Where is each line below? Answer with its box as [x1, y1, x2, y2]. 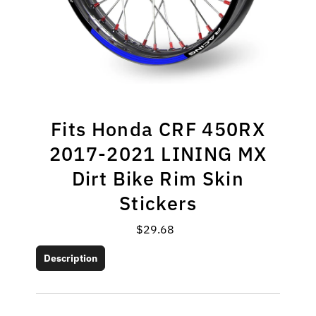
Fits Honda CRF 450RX [50, 116, 266, 142]
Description [44, 252, 98, 265]
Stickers [119, 190, 197, 216]
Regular [157, 222, 200, 237]
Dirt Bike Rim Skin [71, 166, 245, 191]
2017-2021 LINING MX [49, 141, 267, 166]
